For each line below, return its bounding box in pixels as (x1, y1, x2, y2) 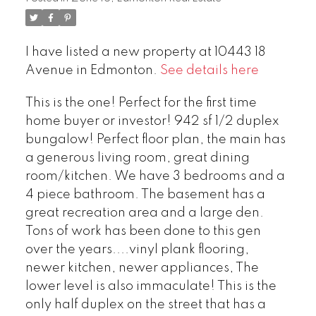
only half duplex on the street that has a (25, 298, 266, 311)
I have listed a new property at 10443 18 (25, 46, 265, 59)
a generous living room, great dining (25, 151, 250, 164)
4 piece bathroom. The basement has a (25, 188, 265, 201)
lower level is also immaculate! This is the (25, 279, 276, 293)
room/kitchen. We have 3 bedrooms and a (25, 169, 285, 183)
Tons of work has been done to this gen (25, 224, 261, 238)
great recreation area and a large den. (25, 206, 264, 219)
